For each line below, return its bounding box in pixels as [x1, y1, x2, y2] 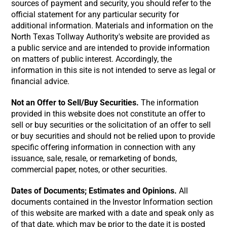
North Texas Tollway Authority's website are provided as [11, 32, 210, 42]
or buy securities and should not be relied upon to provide [11, 131, 215, 141]
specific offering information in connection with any [11, 142, 196, 152]
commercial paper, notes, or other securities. [11, 165, 168, 174]
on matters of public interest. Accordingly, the [11, 54, 172, 64]
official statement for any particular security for [11, 10, 179, 19]
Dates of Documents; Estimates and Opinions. [11, 186, 177, 196]
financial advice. [11, 77, 70, 86]
